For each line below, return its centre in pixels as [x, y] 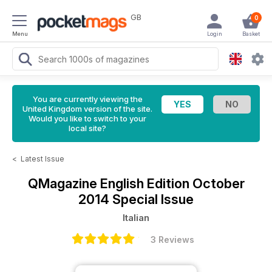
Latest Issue [42, 159]
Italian [136, 218]
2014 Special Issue [136, 199]
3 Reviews [172, 240]
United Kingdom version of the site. [87, 109]
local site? [87, 128]
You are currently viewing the [87, 99]
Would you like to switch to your [87, 118]
